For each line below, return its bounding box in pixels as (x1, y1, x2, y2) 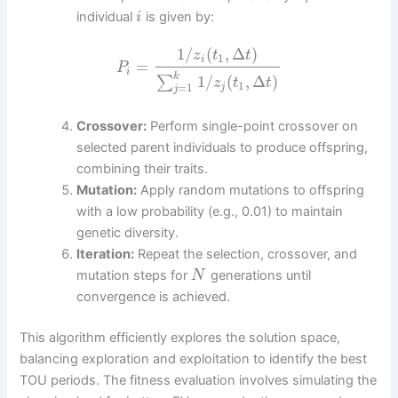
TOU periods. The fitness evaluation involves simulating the (20, 372, 378, 389)
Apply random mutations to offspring (137, 182, 365, 199)
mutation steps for (76, 267, 192, 284)
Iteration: (76, 246, 135, 263)
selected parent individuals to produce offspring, (76, 139, 369, 156)
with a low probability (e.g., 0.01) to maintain (76, 203, 344, 220)
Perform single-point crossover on (147, 118, 359, 135)
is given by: (141, 8, 214, 25)
